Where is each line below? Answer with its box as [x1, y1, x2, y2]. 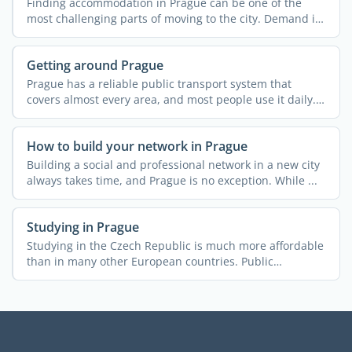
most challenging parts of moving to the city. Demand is [26, 10, 321, 26]
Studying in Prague [26, 218, 139, 236]
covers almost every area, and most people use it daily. [26, 91, 316, 107]
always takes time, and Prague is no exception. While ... [26, 172, 317, 188]
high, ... [26, 26, 66, 42]
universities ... [26, 269, 101, 284]
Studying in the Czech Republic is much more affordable [26, 237, 324, 253]
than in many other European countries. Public [26, 253, 273, 269]
